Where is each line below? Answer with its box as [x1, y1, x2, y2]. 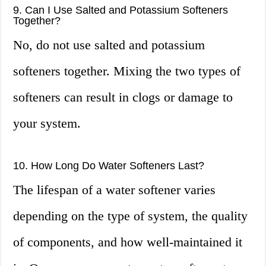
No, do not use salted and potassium [13, 37, 205, 53]
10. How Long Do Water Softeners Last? [13, 160, 205, 172]
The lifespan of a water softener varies [13, 182, 216, 198]
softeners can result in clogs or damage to [13, 90, 233, 105]
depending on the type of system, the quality [13, 208, 248, 224]
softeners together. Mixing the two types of [13, 64, 241, 79]
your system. [13, 116, 81, 131]
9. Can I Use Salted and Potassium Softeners [13, 4, 229, 17]
